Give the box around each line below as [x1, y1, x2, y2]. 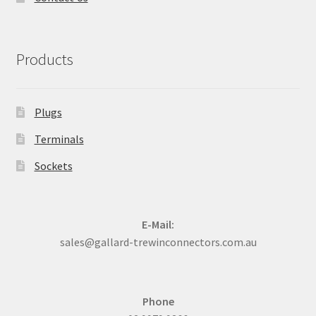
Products [16, 49, 73, 70]
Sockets [34, 159, 73, 174]
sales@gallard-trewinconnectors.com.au [59, 234, 257, 249]
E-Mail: [142, 217, 174, 231]
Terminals [34, 132, 84, 147]
